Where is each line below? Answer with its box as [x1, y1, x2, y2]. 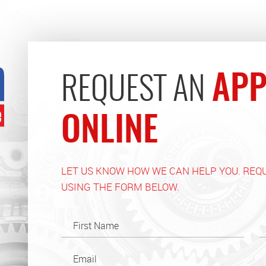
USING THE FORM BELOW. [61, 180, 179, 194]
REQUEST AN [61, 75, 212, 107]
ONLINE [61, 115, 158, 150]
